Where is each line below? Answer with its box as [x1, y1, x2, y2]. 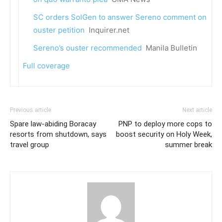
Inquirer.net [89, 25, 129, 35]
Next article [182, 107, 212, 113]
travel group [10, 140, 49, 149]
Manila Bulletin [146, 43, 197, 53]
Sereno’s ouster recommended [33, 43, 142, 53]
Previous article [10, 107, 51, 113]
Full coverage [23, 61, 70, 70]
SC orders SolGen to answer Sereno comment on [33, 12, 207, 22]
